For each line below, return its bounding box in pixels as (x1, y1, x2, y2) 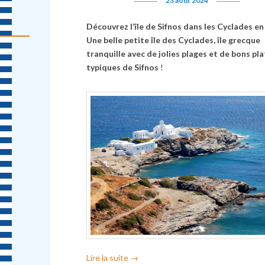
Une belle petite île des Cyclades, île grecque (86, 35, 260, 46)
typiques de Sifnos (86, 62, 159, 73)
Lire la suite (86, 253, 130, 263)
